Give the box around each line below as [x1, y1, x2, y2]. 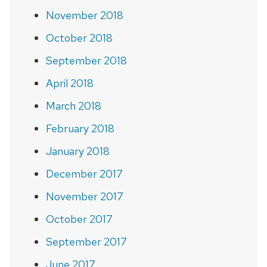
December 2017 [45, 166, 123, 181]
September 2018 [45, 53, 127, 67]
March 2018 [45, 98, 101, 113]
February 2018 [45, 121, 114, 135]
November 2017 [45, 189, 123, 203]
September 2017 [45, 234, 127, 249]
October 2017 [45, 212, 113, 226]
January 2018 [45, 144, 110, 158]
